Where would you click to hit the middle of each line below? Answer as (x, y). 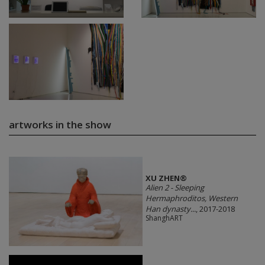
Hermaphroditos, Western (191, 198)
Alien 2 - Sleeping (174, 188)
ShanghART (164, 218)
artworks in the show (60, 125)
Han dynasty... (170, 209)
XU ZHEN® (166, 178)
